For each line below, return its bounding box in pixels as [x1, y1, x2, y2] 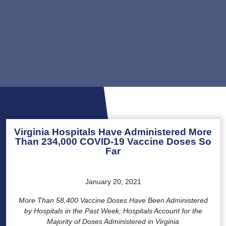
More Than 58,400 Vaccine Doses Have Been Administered [18, 196, 208, 204]
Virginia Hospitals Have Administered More [14, 126, 212, 137]
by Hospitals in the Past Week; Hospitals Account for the [24, 206, 202, 215]
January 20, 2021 [85, 177, 141, 186]
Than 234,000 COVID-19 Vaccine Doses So [15, 136, 211, 147]
